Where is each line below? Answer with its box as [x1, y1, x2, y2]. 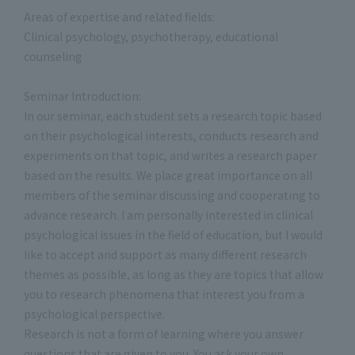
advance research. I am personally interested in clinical [24, 207, 313, 223]
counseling [24, 48, 82, 64]
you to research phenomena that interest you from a [24, 286, 304, 302]
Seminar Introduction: [24, 88, 141, 104]
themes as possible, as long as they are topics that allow [24, 266, 323, 282]
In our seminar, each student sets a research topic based [24, 108, 322, 124]
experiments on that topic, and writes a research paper [24, 147, 317, 163]
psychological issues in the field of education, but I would [24, 227, 323, 242]
